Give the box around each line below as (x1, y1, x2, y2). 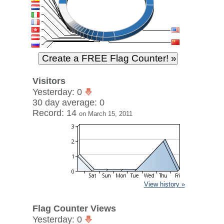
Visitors (32, 76, 65, 86)
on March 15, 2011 (78, 110, 132, 117)
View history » (143, 180, 185, 188)
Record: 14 (32, 108, 79, 118)
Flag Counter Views (32, 203, 116, 213)
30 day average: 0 (32, 97, 104, 107)
